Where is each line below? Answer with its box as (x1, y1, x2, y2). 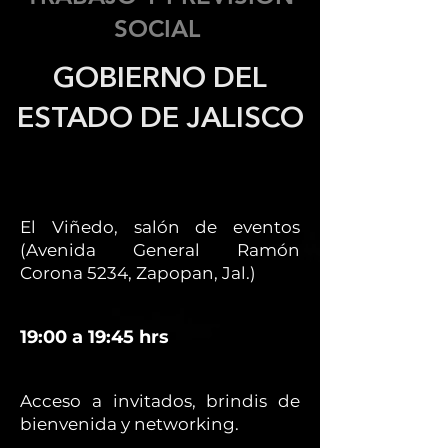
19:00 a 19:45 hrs (20, 326, 169, 348)
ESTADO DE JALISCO (16, 105, 304, 134)
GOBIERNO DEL (53, 65, 267, 94)
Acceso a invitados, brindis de (20, 391, 300, 411)
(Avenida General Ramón (20, 240, 300, 260)
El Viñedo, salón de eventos (20, 217, 300, 237)
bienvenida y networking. (20, 414, 239, 434)
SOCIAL (113, 14, 207, 43)
